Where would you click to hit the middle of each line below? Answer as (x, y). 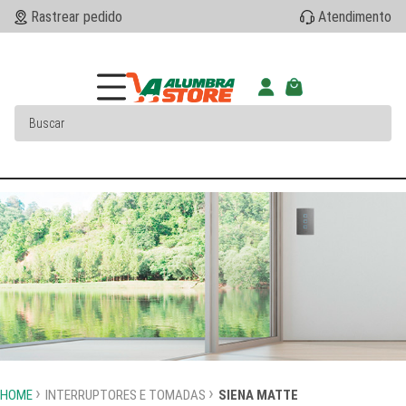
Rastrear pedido (77, 17)
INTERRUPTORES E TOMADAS (126, 395)
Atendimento (355, 17)
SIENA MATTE (258, 395)
